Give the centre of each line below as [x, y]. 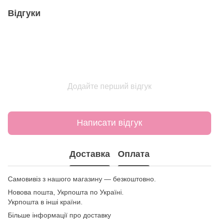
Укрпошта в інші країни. [45, 202]
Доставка [90, 154]
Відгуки [24, 13]
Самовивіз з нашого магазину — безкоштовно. [82, 179]
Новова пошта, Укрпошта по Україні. [66, 192]
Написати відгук [109, 123]
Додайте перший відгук [109, 86]
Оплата [134, 154]
